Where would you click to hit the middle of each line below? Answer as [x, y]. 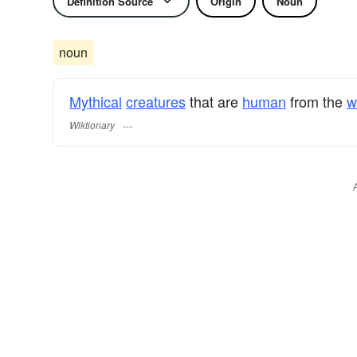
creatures [156, 101]
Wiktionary [92, 125]
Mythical [96, 101]
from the [316, 101]
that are [214, 101]
